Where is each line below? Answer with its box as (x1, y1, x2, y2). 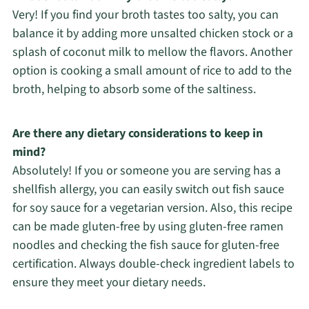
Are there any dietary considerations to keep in (12, 124, 263, 142)
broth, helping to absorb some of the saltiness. (12, 80, 256, 98)
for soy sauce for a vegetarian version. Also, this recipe (12, 199, 292, 217)
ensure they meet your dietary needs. (12, 273, 206, 291)
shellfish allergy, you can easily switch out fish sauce (12, 180, 284, 198)
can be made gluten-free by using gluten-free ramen (12, 217, 283, 235)
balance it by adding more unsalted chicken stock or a (12, 24, 293, 42)
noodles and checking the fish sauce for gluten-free (12, 236, 279, 254)
